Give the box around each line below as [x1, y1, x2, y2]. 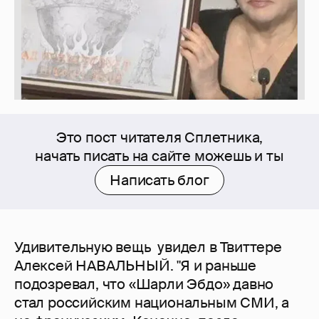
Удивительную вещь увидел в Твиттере [14, 238, 282, 257]
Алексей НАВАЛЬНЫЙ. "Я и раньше [14, 256, 256, 276]
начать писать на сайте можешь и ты [35, 147, 284, 166]
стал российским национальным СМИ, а [14, 293, 289, 313]
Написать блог [110, 171, 209, 190]
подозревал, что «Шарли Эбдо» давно [14, 275, 274, 294]
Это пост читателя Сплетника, [56, 128, 263, 147]
